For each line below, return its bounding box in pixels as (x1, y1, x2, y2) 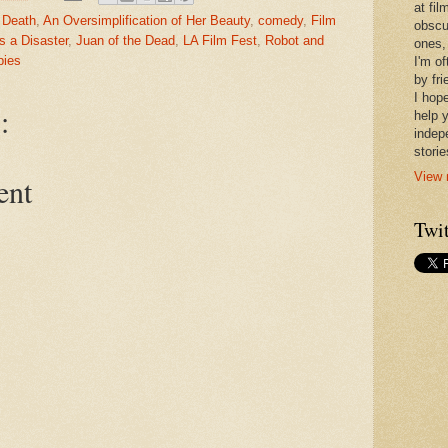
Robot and (265, 32, 324, 48)
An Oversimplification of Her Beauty (43, 12, 250, 28)
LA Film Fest (183, 32, 257, 48)
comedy (258, 12, 303, 28)
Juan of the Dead (76, 32, 175, 48)
